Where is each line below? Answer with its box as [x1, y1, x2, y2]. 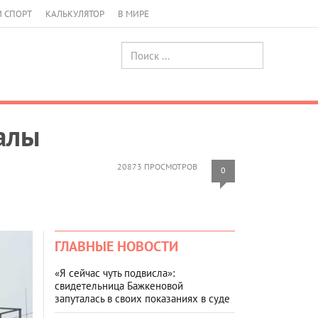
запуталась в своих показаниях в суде [55, 291, 230, 305]
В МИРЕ [118, 8, 149, 20]
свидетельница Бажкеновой [55, 278, 183, 292]
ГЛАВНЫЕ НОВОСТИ [55, 236, 178, 256]
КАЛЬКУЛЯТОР [45, 8, 104, 20]
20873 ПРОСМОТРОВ [117, 160, 197, 172]
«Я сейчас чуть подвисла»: [55, 265, 175, 280]
